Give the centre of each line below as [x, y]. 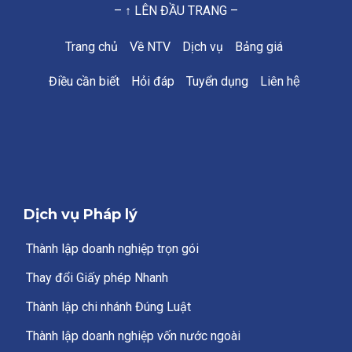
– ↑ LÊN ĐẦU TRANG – [176, 10]
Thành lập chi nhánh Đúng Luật [108, 306]
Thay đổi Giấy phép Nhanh [97, 277]
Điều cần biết [84, 81]
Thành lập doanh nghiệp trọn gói [112, 248]
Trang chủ [92, 46]
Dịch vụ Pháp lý [81, 214]
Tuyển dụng [217, 81]
